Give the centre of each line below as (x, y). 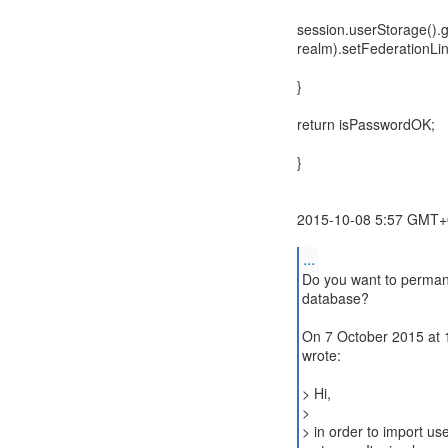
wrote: (321, 355)
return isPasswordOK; (366, 124)
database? (335, 298)
